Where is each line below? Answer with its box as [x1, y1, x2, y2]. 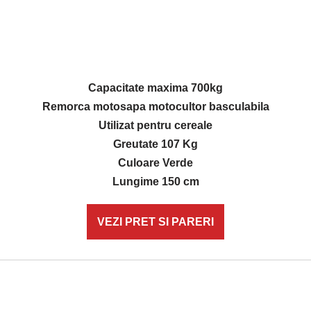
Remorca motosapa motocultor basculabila [42, 101, 269, 112]
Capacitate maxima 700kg [88, 82, 223, 94]
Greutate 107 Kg [113, 138, 198, 150]
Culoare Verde [118, 157, 193, 169]
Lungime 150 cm [112, 176, 199, 187]
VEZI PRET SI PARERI [97, 216, 214, 228]
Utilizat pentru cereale [99, 119, 212, 131]
